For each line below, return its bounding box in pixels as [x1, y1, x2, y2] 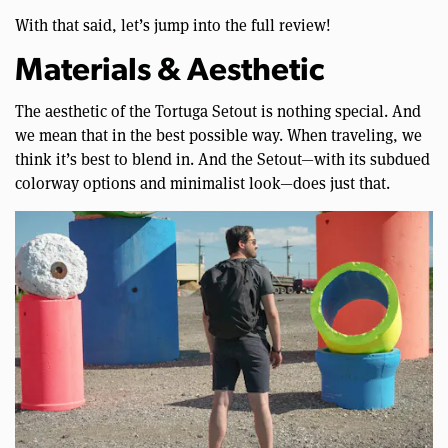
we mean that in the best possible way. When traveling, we [15, 124, 422, 146]
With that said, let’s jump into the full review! [15, 14, 331, 36]
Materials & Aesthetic [15, 56, 324, 89]
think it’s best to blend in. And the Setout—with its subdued [15, 148, 430, 170]
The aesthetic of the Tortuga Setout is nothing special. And [15, 100, 421, 122]
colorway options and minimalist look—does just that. [15, 172, 390, 194]
